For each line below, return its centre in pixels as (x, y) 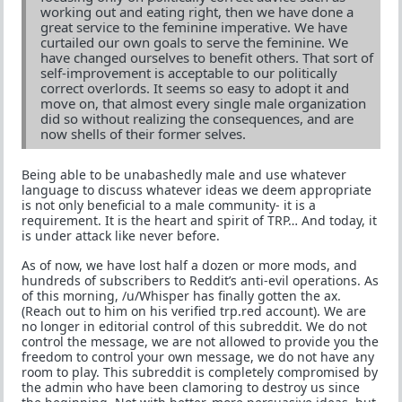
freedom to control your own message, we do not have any (198, 357)
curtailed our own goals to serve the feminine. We (194, 42)
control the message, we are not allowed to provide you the (200, 341)
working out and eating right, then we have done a (197, 12)
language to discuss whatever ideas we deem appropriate (197, 190)
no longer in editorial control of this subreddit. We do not (194, 326)
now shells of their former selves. (143, 134)
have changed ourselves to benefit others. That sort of (207, 57)
